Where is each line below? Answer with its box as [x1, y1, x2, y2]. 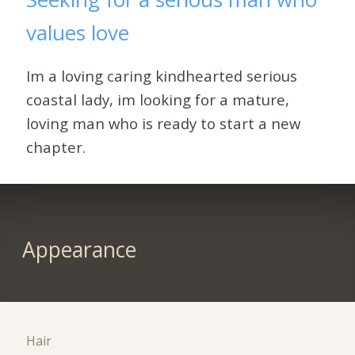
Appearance [21, 235, 136, 265]
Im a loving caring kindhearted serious [26, 65, 298, 86]
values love [26, 18, 130, 48]
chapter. [26, 136, 86, 157]
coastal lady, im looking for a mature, [26, 89, 290, 109]
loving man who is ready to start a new [26, 113, 301, 133]
